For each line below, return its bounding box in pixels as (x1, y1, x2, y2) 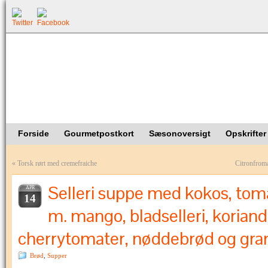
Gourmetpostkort (64, 129, 134, 138)
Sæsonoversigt (149, 129, 211, 138)
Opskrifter (226, 129, 266, 138)
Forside (18, 129, 49, 138)
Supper (47, 252, 67, 259)
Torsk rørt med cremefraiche (17, 159, 97, 167)
